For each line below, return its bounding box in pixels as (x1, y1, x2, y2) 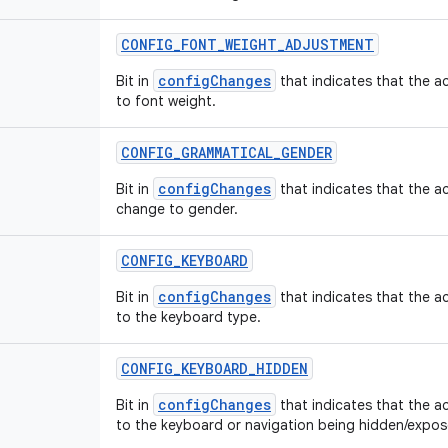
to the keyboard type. (116, 308, 261, 326)
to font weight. (116, 92, 216, 110)
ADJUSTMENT (285, 35, 374, 54)
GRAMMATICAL (181, 143, 273, 162)
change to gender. (116, 200, 238, 218)
